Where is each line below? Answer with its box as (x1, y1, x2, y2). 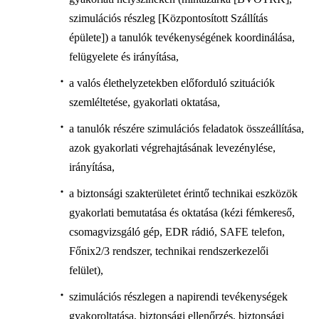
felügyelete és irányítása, (68, 51, 179, 63)
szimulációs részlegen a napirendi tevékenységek (68, 291, 288, 303)
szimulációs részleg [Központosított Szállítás (68, 12, 268, 25)
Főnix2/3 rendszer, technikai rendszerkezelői (68, 245, 268, 258)
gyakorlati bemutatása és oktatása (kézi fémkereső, (68, 206, 295, 219)
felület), (68, 264, 103, 277)
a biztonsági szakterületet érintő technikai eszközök (68, 187, 298, 200)
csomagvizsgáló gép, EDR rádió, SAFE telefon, (68, 226, 285, 239)
